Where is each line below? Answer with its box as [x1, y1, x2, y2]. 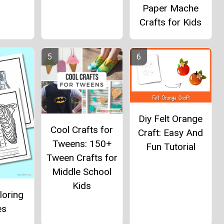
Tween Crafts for [46, 151, 117, 163]
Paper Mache [142, 2, 199, 14]
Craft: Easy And [138, 127, 203, 139]
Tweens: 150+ [52, 137, 111, 149]
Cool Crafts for [50, 123, 113, 135]
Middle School [52, 165, 112, 177]
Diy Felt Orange [138, 113, 203, 125]
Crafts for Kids [139, 16, 202, 28]
